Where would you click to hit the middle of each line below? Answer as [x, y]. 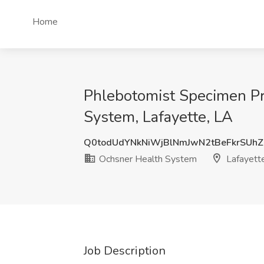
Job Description [125, 251]
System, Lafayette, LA [158, 117]
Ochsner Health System [147, 159]
